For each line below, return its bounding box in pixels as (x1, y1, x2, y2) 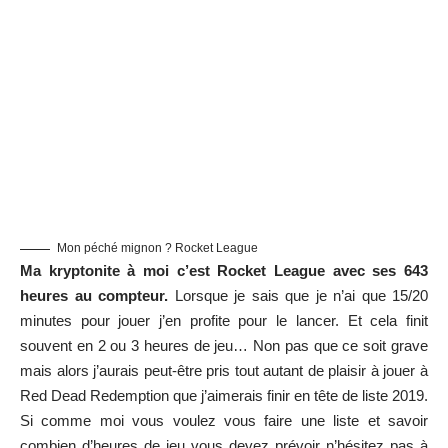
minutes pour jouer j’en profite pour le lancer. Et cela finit (20, 312, 428, 330)
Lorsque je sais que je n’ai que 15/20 (168, 287, 428, 305)
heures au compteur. (20, 287, 168, 305)
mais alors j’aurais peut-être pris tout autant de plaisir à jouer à (20, 362, 428, 380)
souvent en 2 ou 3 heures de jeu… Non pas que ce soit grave (20, 337, 428, 355)
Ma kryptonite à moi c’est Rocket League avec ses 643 (20, 262, 428, 280)
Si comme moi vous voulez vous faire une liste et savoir (20, 412, 428, 430)
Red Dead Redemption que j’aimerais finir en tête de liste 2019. (20, 387, 428, 405)
